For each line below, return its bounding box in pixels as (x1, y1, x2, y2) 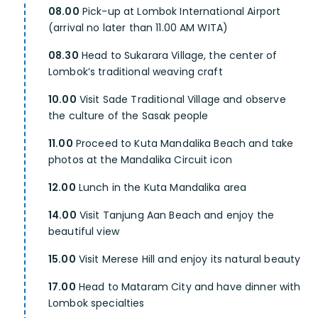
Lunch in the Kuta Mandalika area (75, 180, 247, 195)
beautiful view (48, 224, 119, 239)
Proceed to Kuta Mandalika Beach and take (72, 136, 294, 151)
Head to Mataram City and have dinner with (75, 280, 301, 295)
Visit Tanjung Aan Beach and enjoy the (76, 208, 275, 223)
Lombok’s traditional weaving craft (48, 65, 223, 79)
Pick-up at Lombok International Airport (79, 4, 281, 19)
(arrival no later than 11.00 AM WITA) (48, 21, 229, 35)
